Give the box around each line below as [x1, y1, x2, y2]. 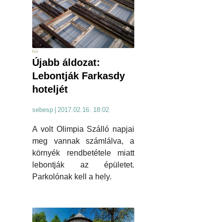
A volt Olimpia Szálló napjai [32, 125, 134, 134]
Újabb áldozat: [32, 57, 100, 68]
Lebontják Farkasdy [32, 70, 125, 82]
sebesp [32, 106, 53, 114]
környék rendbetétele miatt [32, 149, 134, 158]
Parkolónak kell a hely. [32, 172, 111, 181]
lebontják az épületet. [32, 161, 134, 169]
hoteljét [32, 84, 68, 95]
